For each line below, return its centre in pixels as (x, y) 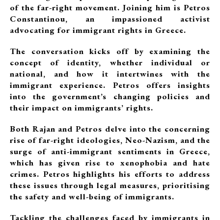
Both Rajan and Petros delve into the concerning (110, 129)
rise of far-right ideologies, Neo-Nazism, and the (110, 140)
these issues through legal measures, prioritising (110, 185)
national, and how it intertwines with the (110, 74)
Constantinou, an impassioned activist (110, 19)
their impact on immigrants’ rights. (82, 108)
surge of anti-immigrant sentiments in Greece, (110, 151)
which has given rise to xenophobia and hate (110, 163)
